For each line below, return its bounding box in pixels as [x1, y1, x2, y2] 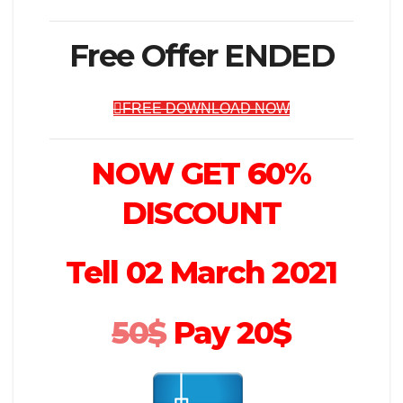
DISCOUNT [121, 193, 282, 232]
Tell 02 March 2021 [66, 254, 337, 292]
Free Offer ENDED [69, 37, 334, 76]
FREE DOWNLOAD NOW [122, 100, 290, 116]
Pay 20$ [173, 313, 291, 352]
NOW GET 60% [92, 154, 311, 193]
